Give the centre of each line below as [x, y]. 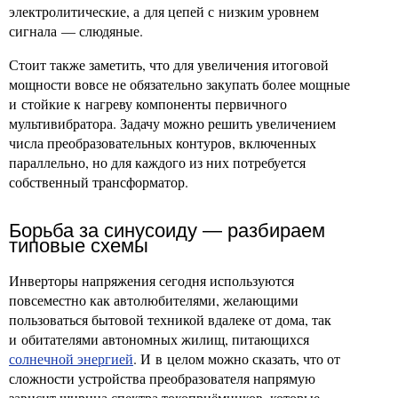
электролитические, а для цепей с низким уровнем [164, 11]
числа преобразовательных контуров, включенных [163, 143]
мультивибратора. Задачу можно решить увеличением [172, 123]
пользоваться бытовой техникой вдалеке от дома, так [170, 319]
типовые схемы [79, 246]
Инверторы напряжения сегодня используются [151, 280]
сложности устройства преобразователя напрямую [162, 378]
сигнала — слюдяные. [76, 31]
